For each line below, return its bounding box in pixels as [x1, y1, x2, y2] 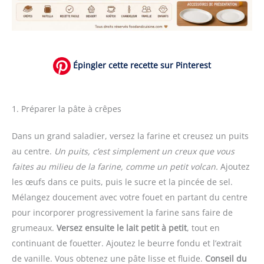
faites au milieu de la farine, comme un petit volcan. [12, 160, 218, 172]
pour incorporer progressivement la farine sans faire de [12, 206, 233, 218]
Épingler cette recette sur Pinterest [71, 59, 211, 71]
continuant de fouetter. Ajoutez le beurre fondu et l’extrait [12, 237, 242, 249]
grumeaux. [12, 222, 57, 233]
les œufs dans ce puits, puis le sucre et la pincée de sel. [12, 176, 233, 187]
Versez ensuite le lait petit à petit [57, 222, 187, 233]
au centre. [12, 145, 54, 157]
